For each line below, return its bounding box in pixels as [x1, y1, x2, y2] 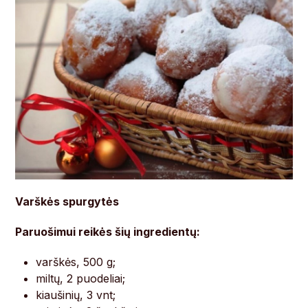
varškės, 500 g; [36, 255, 116, 269]
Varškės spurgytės [15, 195, 120, 209]
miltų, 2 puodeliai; [36, 272, 126, 286]
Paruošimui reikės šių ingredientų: [15, 225, 201, 239]
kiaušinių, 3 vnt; [36, 288, 116, 302]
